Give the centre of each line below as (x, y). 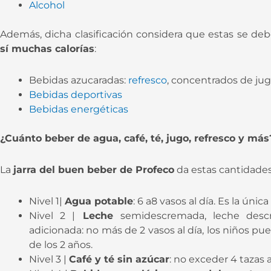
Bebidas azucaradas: (77, 80)
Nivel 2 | (52, 215)
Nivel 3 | (49, 259)
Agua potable (99, 201)
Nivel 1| (47, 201)
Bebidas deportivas (76, 94)
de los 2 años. (61, 244)
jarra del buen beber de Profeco (94, 169)
